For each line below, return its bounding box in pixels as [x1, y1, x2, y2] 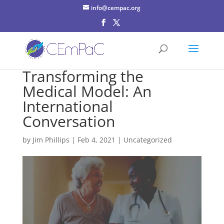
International [22, 96, 113, 116]
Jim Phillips [32, 135, 69, 144]
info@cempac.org [91, 3, 141, 12]
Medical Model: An [22, 81, 151, 101]
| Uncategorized [115, 135, 172, 144]
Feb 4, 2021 [77, 135, 115, 144]
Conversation [22, 111, 115, 131]
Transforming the [22, 66, 143, 86]
